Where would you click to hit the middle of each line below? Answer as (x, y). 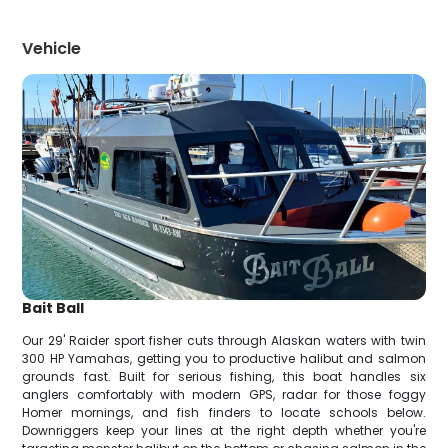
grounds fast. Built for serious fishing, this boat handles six (224, 377)
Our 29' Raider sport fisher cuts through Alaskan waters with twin (224, 341)
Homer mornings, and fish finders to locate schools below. (224, 413)
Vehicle (52, 48)
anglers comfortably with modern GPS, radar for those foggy (224, 395)
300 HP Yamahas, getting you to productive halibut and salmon (224, 359)
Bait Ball (53, 308)
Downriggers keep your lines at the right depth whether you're (224, 431)
